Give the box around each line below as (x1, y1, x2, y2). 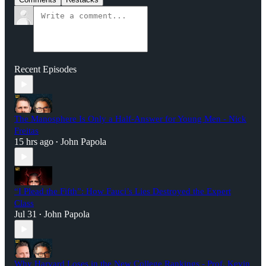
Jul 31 (14, 209, 37, 220)
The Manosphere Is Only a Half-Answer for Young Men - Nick (14, 114, 246, 124)
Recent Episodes (14, 64, 77, 75)
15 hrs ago (14, 137, 53, 147)
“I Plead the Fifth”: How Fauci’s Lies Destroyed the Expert (14, 186, 231, 197)
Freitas (14, 126, 39, 136)
